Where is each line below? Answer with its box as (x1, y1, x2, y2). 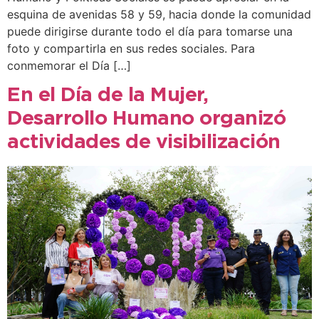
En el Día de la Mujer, (7, 87, 208, 105)
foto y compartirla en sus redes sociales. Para (7, 41, 255, 56)
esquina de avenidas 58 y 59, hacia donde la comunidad (7, 7, 311, 22)
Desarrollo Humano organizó (7, 110, 286, 128)
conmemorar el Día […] (7, 58, 131, 73)
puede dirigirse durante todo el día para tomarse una (7, 24, 293, 39)
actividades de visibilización (7, 134, 281, 152)
